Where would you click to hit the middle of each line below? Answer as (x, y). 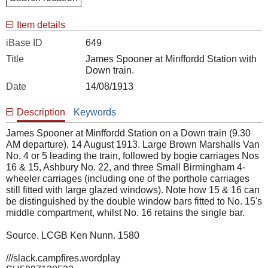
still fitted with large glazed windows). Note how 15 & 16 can (133, 190)
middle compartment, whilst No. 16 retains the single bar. (125, 213)
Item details (41, 25)
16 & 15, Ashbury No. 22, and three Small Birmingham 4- (126, 167)
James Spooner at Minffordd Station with (171, 59)
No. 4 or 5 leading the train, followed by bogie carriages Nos (133, 156)
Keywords (95, 112)
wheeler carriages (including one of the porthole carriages (128, 179)
